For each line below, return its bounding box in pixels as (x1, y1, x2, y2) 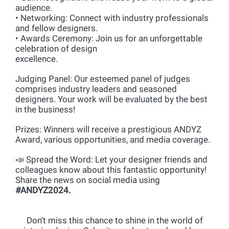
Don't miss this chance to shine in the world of (26, 215, 203, 225)
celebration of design (15, 43, 97, 54)
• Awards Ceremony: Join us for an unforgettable (15, 33, 202, 43)
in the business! (15, 104, 75, 114)
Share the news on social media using (15, 175, 160, 185)
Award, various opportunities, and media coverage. (15, 134, 210, 145)
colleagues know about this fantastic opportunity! (15, 165, 207, 175)
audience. (15, 3, 52, 13)
